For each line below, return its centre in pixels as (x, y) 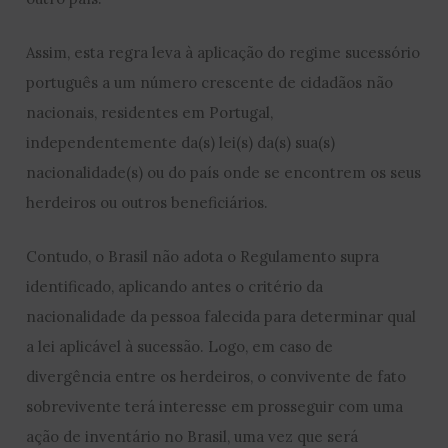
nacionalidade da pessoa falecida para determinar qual (221, 316)
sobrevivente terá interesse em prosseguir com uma (215, 406)
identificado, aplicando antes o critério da (175, 286)
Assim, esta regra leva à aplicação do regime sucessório (223, 52)
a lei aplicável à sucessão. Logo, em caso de (180, 346)
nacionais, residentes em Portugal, (150, 112)
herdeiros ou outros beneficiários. (147, 202)
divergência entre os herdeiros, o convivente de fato (216, 376)
